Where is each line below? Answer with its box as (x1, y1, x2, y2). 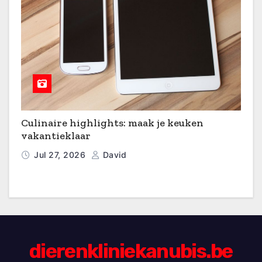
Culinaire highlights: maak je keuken (21, 116, 204, 129)
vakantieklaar (21, 129, 91, 142)
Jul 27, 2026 (34, 149, 88, 160)
